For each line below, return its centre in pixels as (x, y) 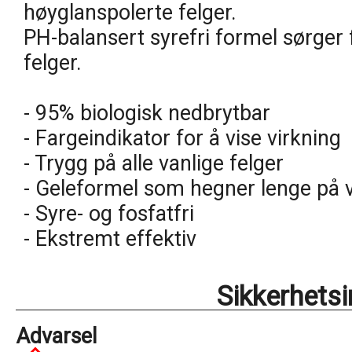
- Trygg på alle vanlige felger (154, 163)
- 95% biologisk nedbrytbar (147, 113)
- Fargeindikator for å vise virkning (182, 138)
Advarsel (56, 336)
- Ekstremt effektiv (110, 239)
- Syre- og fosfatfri (109, 214)
